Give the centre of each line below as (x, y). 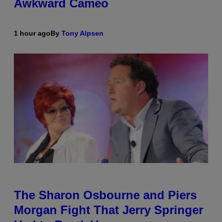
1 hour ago (32, 33)
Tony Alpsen (83, 33)
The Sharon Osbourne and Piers (105, 195)
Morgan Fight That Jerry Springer (109, 210)
